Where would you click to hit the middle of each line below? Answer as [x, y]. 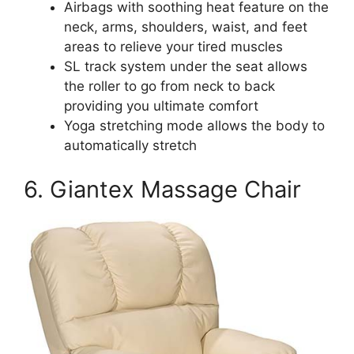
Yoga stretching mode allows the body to [194, 126]
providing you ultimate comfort [161, 106]
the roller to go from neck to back [169, 87]
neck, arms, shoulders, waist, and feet [186, 27]
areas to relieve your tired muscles [173, 47]
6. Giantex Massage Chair [162, 189]
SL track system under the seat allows [186, 67]
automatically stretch [130, 146]
